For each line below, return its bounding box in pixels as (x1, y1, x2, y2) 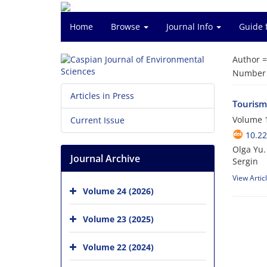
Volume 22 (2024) (83, 241, 154, 253)
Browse (111, 21, 142, 32)
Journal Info (166, 21, 215, 32)
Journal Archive (70, 152, 140, 165)
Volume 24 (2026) (83, 185, 154, 197)
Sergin (232, 156, 258, 167)
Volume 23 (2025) (83, 213, 154, 225)
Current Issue (70, 114, 125, 126)
